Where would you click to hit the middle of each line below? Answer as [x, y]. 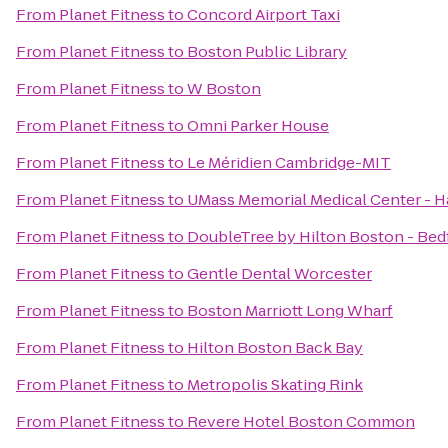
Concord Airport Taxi [263, 14]
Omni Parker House [258, 125]
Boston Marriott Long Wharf [290, 310]
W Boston [224, 88]
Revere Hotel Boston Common [301, 421]
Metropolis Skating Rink [275, 384]
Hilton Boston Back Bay [275, 347]
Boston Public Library [267, 51]
